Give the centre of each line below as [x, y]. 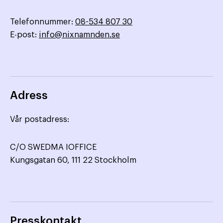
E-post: [24, 35]
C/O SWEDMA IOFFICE [53, 148]
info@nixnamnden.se [79, 35]
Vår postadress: [40, 120]
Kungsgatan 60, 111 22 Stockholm [73, 161]
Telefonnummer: [43, 22]
